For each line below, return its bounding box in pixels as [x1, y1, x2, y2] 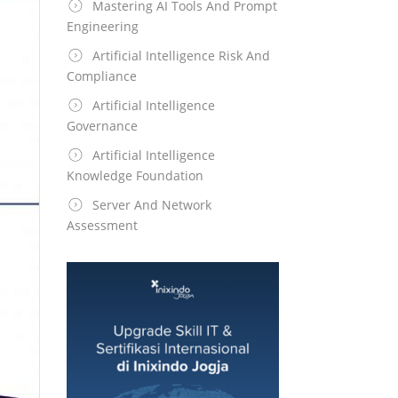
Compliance [66, 68, 137, 84]
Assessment [66, 217, 138, 234]
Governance [66, 117, 138, 134]
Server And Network [92, 196, 211, 213]
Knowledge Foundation [66, 167, 203, 184]
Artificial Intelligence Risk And [92, 47, 270, 64]
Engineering [66, 18, 139, 35]
